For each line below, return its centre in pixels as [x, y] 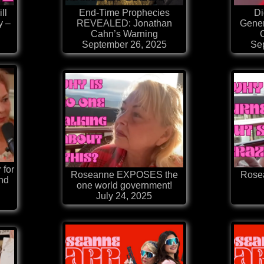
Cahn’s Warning [124, 34]
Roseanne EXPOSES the [124, 175]
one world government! [124, 186]
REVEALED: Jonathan [124, 24]
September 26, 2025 [124, 45]
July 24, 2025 [124, 196]
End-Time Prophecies [124, 13]
